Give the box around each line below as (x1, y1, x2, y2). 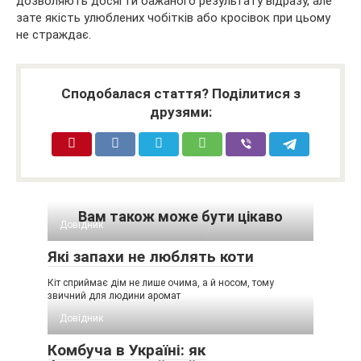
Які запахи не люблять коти (48, 247, 254, 266)
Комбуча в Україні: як (48, 340, 205, 359)
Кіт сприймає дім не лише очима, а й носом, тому (48, 276, 274, 288)
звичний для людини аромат (48, 289, 180, 301)
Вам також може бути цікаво (78, 207, 283, 225)
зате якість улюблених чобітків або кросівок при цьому (16, 10, 330, 25)
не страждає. (16, 27, 91, 42)
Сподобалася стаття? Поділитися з (60, 85, 301, 102)
